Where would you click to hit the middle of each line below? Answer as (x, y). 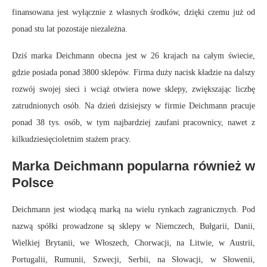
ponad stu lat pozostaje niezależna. (70, 29)
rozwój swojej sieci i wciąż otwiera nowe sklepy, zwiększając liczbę (133, 89)
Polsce (33, 183)
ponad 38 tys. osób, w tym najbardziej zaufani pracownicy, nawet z (133, 123)
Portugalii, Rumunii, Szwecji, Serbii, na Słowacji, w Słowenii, (133, 260)
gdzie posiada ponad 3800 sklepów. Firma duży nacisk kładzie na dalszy (133, 73)
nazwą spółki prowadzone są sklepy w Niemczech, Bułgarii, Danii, (133, 226)
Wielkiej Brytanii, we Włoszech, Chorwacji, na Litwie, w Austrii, (133, 243)
